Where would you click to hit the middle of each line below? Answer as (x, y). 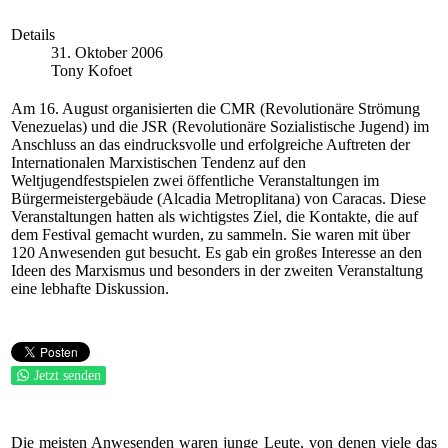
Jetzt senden (67, 375)
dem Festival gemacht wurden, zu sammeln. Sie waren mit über (210, 234)
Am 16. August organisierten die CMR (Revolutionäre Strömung (215, 108)
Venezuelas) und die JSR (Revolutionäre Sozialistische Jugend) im (220, 126)
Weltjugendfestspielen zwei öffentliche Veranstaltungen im (195, 180)
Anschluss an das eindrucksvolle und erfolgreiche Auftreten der (210, 144)
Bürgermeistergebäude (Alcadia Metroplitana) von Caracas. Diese (218, 198)
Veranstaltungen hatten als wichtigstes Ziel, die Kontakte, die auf (214, 216)
